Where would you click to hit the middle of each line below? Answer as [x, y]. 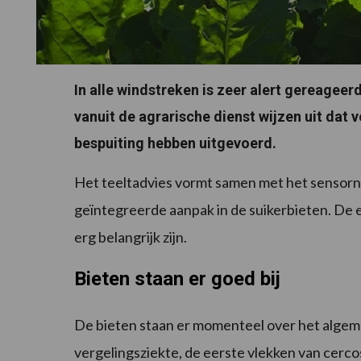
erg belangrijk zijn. [131, 237]
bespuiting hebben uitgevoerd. [175, 143]
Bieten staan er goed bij [177, 279]
